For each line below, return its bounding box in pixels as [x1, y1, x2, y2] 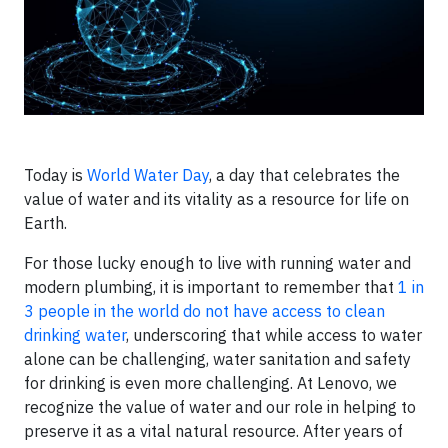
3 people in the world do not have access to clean [24, 301, 385, 321]
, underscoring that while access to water [126, 325, 422, 345]
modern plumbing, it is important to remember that [24, 277, 398, 297]
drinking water [24, 325, 126, 345]
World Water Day [87, 165, 209, 185]
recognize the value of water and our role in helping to [24, 397, 416, 417]
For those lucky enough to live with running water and [24, 253, 411, 273]
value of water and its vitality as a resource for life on [24, 189, 409, 209]
